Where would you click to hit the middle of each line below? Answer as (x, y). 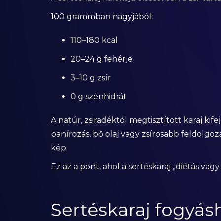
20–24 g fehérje (101, 59)
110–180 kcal (94, 40)
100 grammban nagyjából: (102, 17)
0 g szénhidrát (98, 96)
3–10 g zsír (91, 78)
